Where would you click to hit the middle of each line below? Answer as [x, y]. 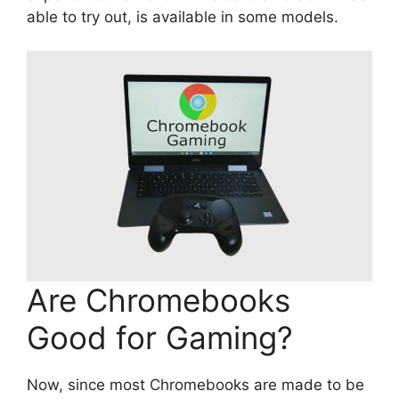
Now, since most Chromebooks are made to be [195, 384]
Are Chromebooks [159, 300]
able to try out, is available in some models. [183, 16]
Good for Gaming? [160, 337]
